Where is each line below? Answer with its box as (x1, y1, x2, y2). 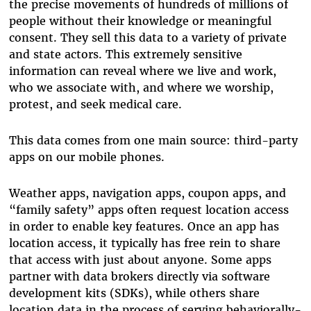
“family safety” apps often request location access (8, 203, 289, 217)
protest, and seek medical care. (8, 97, 185, 111)
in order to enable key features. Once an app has (8, 219, 279, 233)
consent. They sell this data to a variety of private (8, 31, 287, 44)
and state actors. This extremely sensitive (8, 47, 242, 61)
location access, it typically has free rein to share (8, 236, 280, 250)
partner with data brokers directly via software (8, 269, 270, 283)
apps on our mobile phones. (8, 150, 168, 164)
